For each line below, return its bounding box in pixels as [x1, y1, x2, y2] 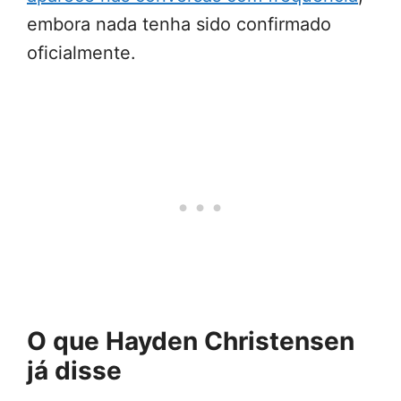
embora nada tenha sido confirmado [27, 13, 331, 36]
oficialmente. [27, 42, 136, 64]
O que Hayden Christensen [27, 326, 354, 357]
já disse [27, 355, 122, 387]
